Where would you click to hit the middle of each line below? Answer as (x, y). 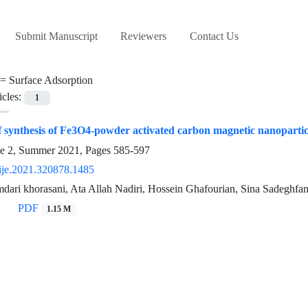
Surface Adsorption (51, 80)
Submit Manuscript (56, 36)
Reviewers (144, 36)
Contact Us (214, 36)
